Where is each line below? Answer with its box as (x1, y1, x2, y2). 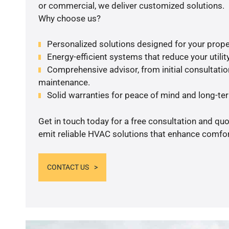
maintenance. (38, 77, 90, 88)
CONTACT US (47, 163, 89, 172)
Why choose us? (38, 13, 101, 24)
